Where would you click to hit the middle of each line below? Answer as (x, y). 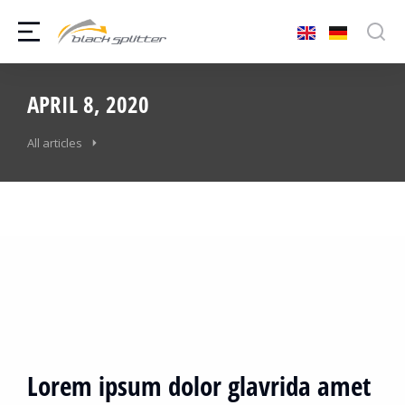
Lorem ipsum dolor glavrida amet (199, 385)
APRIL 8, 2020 (88, 104)
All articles (55, 143)
